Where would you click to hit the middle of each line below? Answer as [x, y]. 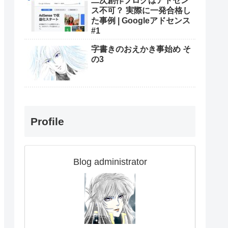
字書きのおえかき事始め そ [141, 49]
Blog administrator [110, 162]
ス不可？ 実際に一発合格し [141, 11]
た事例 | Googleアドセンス [141, 21]
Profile [47, 121]
